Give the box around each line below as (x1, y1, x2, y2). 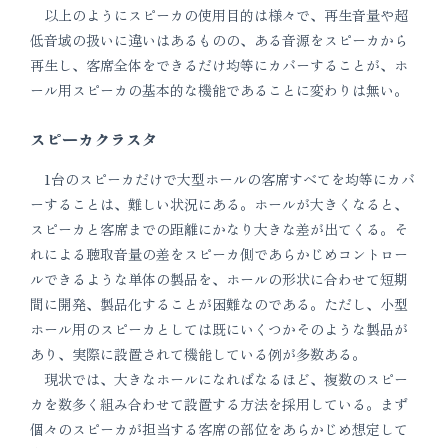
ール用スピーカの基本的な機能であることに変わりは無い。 (30, 80, 408, 100)
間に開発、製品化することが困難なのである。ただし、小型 (30, 294, 408, 314)
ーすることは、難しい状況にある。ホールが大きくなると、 (30, 194, 408, 214)
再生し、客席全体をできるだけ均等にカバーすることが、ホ (30, 55, 408, 75)
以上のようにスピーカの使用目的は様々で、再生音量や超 (30, 5, 408, 25)
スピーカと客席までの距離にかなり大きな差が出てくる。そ (30, 219, 408, 239)
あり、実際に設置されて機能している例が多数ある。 (30, 344, 366, 364)
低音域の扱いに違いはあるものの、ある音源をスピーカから (30, 30, 408, 50)
